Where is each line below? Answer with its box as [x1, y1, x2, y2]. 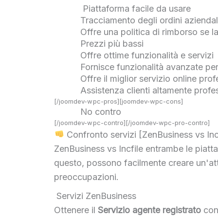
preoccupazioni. [54, 171, 122, 182]
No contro [80, 106, 122, 117]
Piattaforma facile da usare [80, 3, 191, 14]
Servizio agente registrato [98, 205, 201, 216]
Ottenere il [54, 205, 98, 216]
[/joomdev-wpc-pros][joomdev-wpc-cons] [54, 97, 183, 105]
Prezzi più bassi [80, 38, 144, 49]
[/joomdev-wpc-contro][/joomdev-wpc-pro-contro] [54, 118, 210, 127]
